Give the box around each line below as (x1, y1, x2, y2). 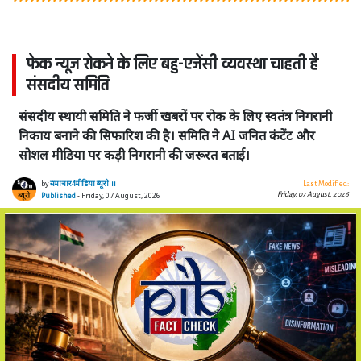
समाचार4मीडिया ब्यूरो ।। (50, 178, 115, 189)
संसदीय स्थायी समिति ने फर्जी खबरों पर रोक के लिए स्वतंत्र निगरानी (19, 106, 332, 125)
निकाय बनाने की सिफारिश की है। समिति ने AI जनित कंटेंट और (19, 126, 315, 144)
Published (41, 190, 76, 201)
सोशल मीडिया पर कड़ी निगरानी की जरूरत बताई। (19, 145, 250, 164)
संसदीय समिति (27, 73, 110, 97)
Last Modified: (302, 179, 349, 188)
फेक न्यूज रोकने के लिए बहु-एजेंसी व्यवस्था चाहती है (27, 52, 318, 76)
